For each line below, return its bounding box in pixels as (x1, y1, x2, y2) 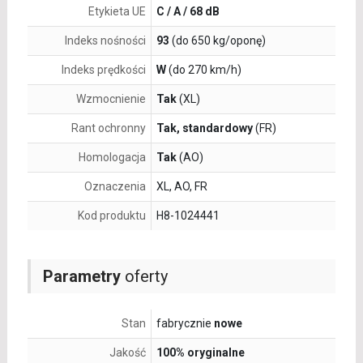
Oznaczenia (83, 180, 146, 194)
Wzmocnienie (75, 92, 146, 106)
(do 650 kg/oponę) (169, 34, 266, 48)
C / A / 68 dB (156, 5, 220, 19)
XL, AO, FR (156, 180, 207, 194)
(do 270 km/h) (165, 63, 241, 77)
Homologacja (78, 151, 146, 164)
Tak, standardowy (156, 122, 253, 135)
